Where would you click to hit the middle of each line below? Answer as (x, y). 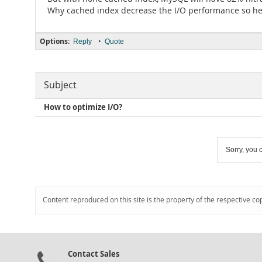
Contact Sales (94, 254)
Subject (60, 85)
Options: (55, 41)
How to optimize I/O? (83, 107)
